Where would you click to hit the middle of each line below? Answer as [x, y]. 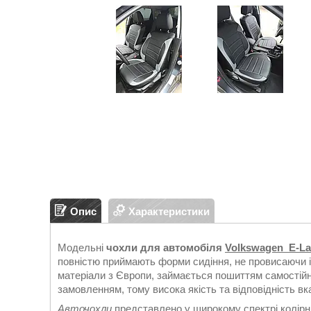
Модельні [82, 247]
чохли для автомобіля [166, 247]
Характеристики [169, 211]
